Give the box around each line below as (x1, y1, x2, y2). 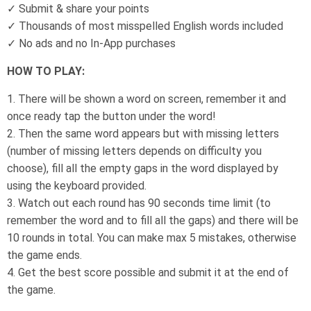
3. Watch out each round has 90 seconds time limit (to (7, 196, 271, 210)
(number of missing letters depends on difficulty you (7, 144, 262, 158)
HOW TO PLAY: (7, 65, 85, 78)
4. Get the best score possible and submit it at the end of (7, 266, 289, 279)
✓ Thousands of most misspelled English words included (7, 19, 283, 33)
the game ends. (7, 249, 82, 262)
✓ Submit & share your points (7, 2, 149, 15)
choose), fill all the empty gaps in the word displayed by (7, 162, 278, 175)
